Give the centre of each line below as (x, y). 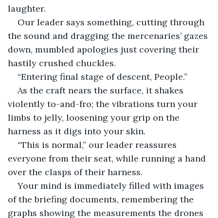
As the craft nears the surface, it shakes (102, 90)
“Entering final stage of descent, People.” (102, 76)
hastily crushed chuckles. (62, 63)
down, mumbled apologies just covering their (105, 49)
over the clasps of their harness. (75, 172)
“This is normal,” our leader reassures (98, 145)
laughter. (27, 8)
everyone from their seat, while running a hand (108, 158)
